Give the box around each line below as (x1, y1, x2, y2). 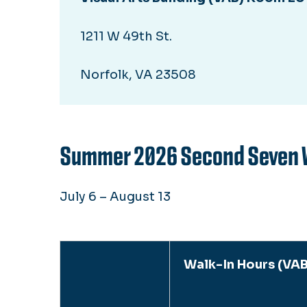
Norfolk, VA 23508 (80, 66, 196, 82)
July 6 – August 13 (60, 188, 171, 204)
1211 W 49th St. (80, 28, 172, 44)
